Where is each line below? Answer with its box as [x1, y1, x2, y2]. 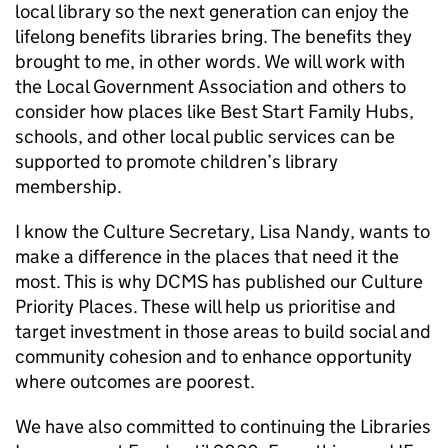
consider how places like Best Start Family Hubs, [15, 100, 414, 123]
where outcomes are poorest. [15, 370, 255, 393]
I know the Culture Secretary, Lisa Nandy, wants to [15, 220, 430, 243]
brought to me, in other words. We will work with [15, 50, 405, 73]
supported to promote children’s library [15, 150, 338, 173]
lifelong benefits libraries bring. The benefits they [15, 25, 412, 48]
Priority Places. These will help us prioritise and [15, 295, 396, 318]
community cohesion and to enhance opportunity [15, 345, 412, 368]
